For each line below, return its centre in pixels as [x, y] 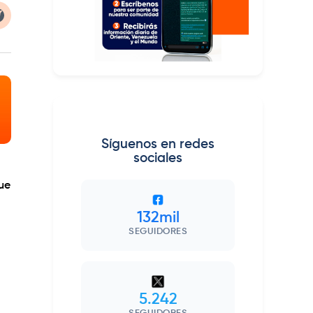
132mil [158, 218]
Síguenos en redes [158, 145]
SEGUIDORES [158, 232]
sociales [158, 159]
